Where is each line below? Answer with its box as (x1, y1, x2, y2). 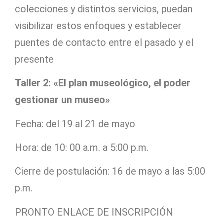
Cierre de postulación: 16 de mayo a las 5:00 (15, 165, 205, 178)
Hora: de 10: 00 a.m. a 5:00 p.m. (15, 141, 148, 153)
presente (15, 53, 54, 65)
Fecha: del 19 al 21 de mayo (15, 117, 135, 130)
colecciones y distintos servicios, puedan (15, 2, 192, 15)
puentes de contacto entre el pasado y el (15, 36, 193, 48)
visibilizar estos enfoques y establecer (15, 19, 182, 32)
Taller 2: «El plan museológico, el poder (15, 77, 190, 89)
